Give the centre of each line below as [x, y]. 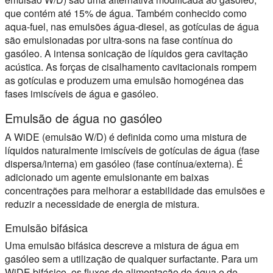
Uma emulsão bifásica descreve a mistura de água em [122, 245]
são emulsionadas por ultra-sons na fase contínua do [119, 40]
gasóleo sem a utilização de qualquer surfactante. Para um [131, 259]
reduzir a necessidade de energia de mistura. [102, 204]
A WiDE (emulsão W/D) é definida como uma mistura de [126, 137]
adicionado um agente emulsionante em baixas [107, 177]
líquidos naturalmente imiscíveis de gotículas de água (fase [132, 150]
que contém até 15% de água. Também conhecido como [126, 13]
